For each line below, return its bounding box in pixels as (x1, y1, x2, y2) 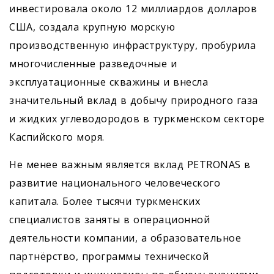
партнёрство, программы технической (9, 250, 209, 263)
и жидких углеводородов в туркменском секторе (9, 112, 264, 125)
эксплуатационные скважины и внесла (9, 75, 208, 89)
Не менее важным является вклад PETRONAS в (9, 158, 251, 171)
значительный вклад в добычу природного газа (9, 94, 258, 107)
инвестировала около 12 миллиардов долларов (9, 2, 257, 15)
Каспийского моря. (9, 130, 105, 144)
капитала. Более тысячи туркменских (9, 194, 200, 208)
